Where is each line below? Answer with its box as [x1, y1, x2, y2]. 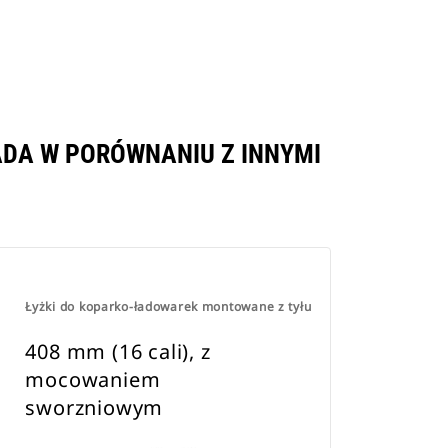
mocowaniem [25, 366, 161, 393]
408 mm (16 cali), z [25, 338, 211, 365]
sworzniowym [25, 394, 164, 421]
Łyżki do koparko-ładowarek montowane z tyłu [25, 298, 312, 315]
